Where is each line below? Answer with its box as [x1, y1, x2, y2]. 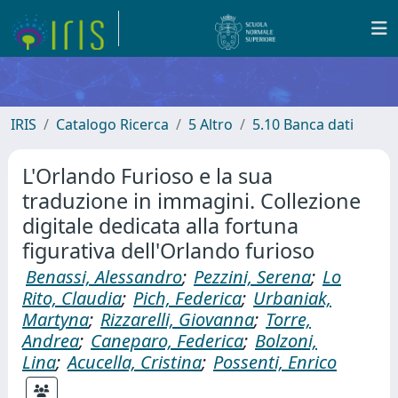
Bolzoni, [255, 329, 317, 353]
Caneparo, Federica [91, 329, 243, 353]
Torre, [266, 307, 311, 331]
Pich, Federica [133, 286, 242, 310]
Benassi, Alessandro [26, 265, 182, 289]
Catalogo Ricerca [56, 115, 169, 134]
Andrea [22, 329, 79, 353]
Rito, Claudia [22, 286, 122, 310]
